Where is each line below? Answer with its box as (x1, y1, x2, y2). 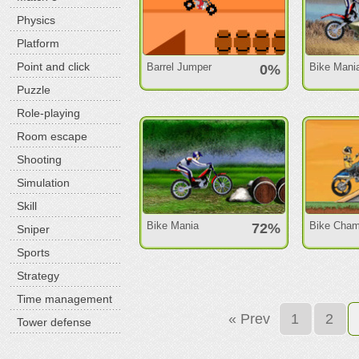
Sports (17, 246, 50, 259)
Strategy (17, 269, 60, 282)
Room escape (17, 130, 88, 143)
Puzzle (17, 83, 51, 96)
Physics (17, 14, 56, 26)
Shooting (17, 153, 63, 166)
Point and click (17, 60, 91, 73)
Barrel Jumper (147, 61, 212, 73)
